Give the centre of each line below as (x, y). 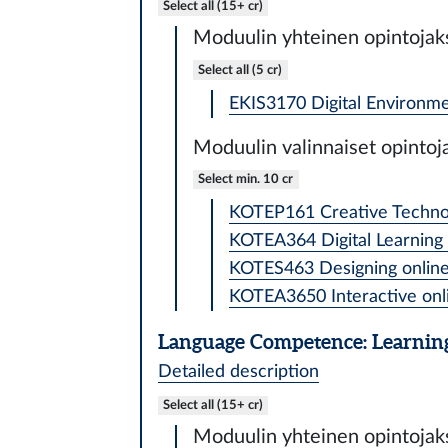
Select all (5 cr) (240, 69)
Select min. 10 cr (246, 178)
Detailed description (238, 371)
